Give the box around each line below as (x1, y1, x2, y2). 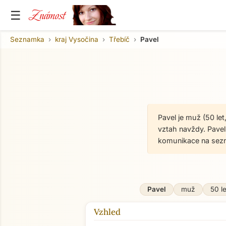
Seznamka (10, 35, 44, 43)
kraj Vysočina (55, 35, 98, 43)
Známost (29, 6, 65, 25)
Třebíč (109, 35, 130, 43)
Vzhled (94, 206, 121, 217)
